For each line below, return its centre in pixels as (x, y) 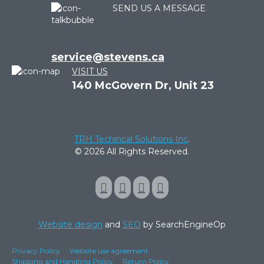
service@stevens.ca (108, 57)
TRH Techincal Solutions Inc (131, 139)
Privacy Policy (36, 250)
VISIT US (90, 71)
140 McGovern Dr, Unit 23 (143, 85)
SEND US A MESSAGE (159, 8)
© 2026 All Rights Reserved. (132, 151)
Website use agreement (109, 250)
